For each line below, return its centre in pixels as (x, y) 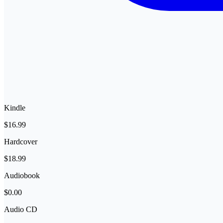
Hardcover (21, 142)
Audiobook (22, 175)
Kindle (15, 108)
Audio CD (21, 209)
